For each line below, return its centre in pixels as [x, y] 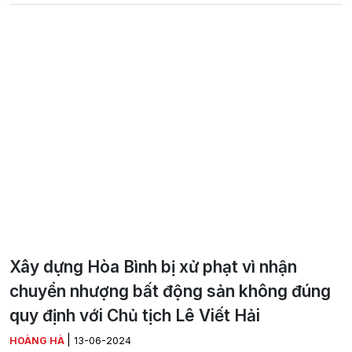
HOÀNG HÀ [38, 341]
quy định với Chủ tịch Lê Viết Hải [135, 316]
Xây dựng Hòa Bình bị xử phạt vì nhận [153, 267]
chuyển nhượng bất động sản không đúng [170, 291]
